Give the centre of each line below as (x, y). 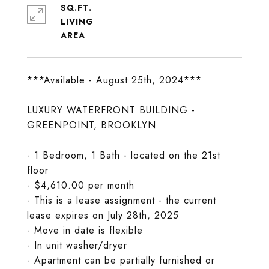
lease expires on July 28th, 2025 (103, 215)
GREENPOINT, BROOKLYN (92, 125)
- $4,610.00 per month (81, 185)
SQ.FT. (76, 8)
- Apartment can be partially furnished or (121, 260)
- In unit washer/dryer (77, 245)
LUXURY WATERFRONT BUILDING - (111, 110)
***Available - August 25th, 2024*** (114, 80)
